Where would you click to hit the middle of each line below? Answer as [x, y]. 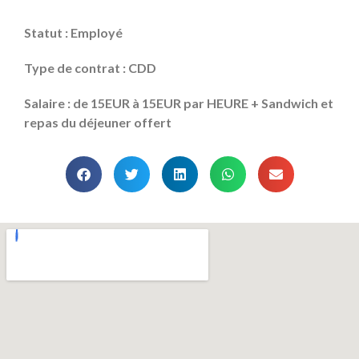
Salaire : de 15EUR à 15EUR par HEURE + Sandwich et [179, 103]
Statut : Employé [73, 32]
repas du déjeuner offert [98, 122]
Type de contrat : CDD [90, 67]
